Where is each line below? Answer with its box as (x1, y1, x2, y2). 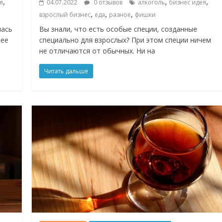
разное (109, 10, 131, 19)
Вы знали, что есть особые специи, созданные (39, 24, 198, 34)
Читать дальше (44, 66, 89, 75)
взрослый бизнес (39, 10, 91, 19)
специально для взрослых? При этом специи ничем (39, 35, 212, 45)
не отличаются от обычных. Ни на (39, 46, 156, 55)
